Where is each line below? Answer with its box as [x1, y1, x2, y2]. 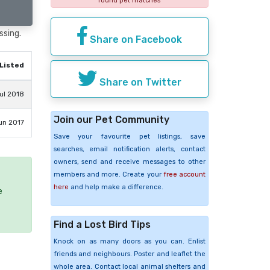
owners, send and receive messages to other [53, 158, 206, 166]
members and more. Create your [53, 171, 163, 179]
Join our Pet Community [53, 114, 169, 126]
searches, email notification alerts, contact [53, 145, 206, 154]
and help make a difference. [68, 183, 163, 192]
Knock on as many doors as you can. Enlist [53, 237, 206, 246]
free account [163, 171, 206, 179]
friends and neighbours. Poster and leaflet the [53, 250, 206, 259]
